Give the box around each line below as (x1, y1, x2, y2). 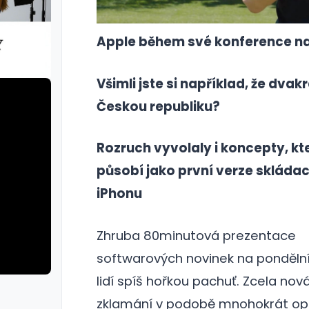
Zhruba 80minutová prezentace (96, 226, 296, 244)
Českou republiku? (96, 97, 220, 115)
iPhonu (96, 185, 142, 203)
